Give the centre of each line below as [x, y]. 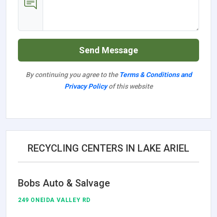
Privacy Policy [86, 86]
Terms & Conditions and [155, 74]
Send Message [108, 50]
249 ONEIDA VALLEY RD [54, 200]
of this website [130, 86]
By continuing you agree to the [72, 74]
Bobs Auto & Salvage [64, 183]
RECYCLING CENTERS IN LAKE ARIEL [108, 148]
